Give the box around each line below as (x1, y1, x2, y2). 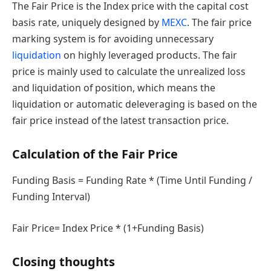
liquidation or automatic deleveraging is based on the (12, 97, 257, 111)
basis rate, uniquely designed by (12, 16, 162, 30)
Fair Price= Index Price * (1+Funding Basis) (12, 221, 204, 235)
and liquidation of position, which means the (12, 81, 215, 95)
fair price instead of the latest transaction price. (12, 114, 229, 128)
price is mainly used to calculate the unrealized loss (12, 65, 246, 79)
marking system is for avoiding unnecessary (12, 32, 214, 46)
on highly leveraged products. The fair (61, 48, 237, 62)
